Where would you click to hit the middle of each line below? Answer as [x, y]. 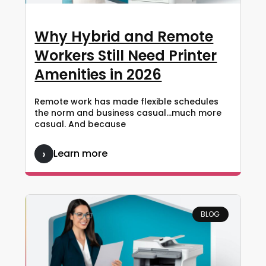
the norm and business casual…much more [128, 113]
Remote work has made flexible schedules [127, 102]
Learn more [81, 154]
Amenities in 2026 [98, 75]
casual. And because [80, 124]
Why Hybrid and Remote [124, 37]
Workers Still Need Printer [126, 56]
